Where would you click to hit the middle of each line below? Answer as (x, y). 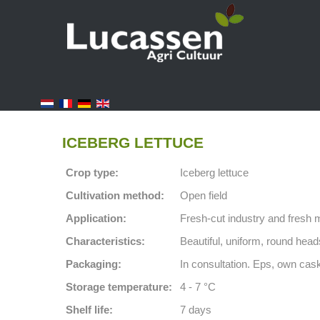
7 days (196, 310)
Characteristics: (105, 241)
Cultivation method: (115, 195)
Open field (204, 195)
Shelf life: (89, 310)
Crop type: (92, 172)
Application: (96, 218)
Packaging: (94, 264)
